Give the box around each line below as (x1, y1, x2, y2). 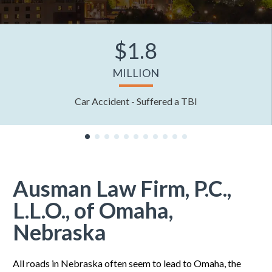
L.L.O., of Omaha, (12, 197, 173, 223)
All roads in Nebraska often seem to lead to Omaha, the (12, 257, 241, 269)
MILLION (112, 66, 159, 80)
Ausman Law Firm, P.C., (12, 175, 231, 202)
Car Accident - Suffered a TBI (74, 95, 197, 107)
